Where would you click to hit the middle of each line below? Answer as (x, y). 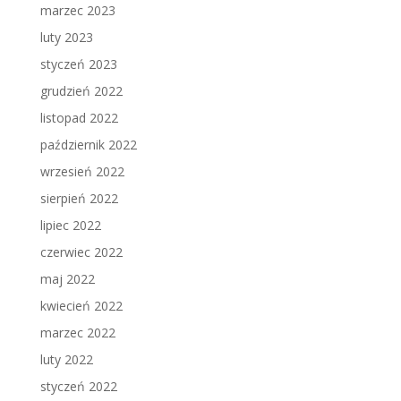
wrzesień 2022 (82, 171)
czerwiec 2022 (81, 252)
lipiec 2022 (70, 225)
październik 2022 (88, 144)
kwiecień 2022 (81, 305)
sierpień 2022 (79, 198)
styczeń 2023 (78, 64)
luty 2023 (66, 37)
